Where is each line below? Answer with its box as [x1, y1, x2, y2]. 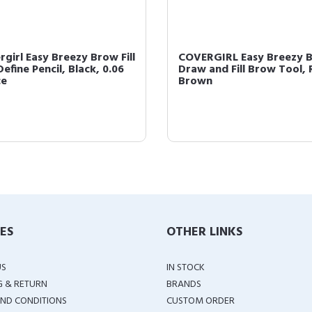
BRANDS [166, 276, 201, 292]
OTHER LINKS [166, 222, 242, 242]
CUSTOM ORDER [166, 293, 235, 309]
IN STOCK [166, 260, 205, 276]
